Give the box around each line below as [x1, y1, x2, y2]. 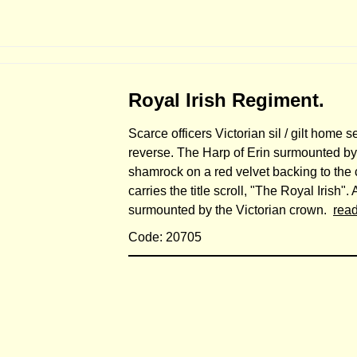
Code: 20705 [128, 230, 202, 244]
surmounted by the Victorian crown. [128, 203, 333, 217]
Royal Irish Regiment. [128, 89, 324, 111]
